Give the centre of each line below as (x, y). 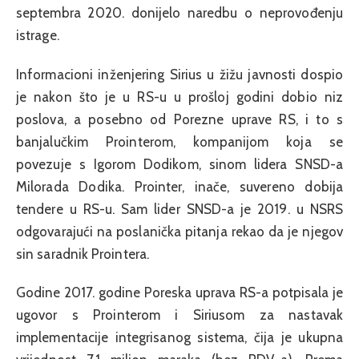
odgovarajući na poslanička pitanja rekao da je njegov (179, 231)
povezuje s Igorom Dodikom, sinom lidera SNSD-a (179, 164)
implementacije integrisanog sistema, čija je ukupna (179, 338)
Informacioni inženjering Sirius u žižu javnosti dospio (179, 74)
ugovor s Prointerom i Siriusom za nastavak (179, 315)
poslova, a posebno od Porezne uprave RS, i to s (179, 119)
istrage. (38, 36)
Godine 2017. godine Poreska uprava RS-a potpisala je (179, 293)
